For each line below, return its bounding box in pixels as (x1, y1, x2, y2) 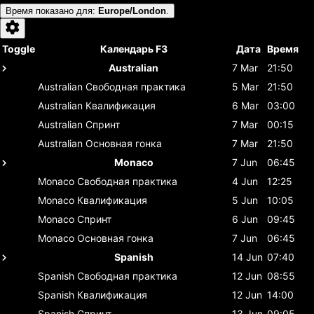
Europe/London (98, 5, 166, 16)
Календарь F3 (100, 42, 168, 55)
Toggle (2, 42, 35, 55)
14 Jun (232, 250, 263, 263)
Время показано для (6, 5, 93, 16)
